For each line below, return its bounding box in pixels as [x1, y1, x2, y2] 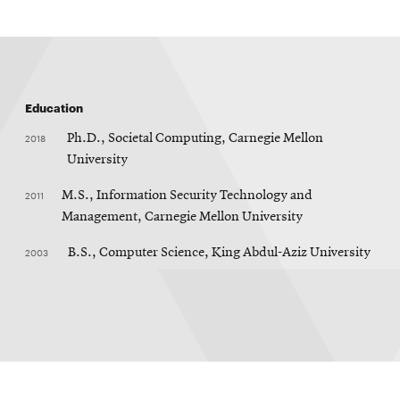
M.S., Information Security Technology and [62, 187, 312, 203]
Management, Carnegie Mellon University [62, 209, 303, 224]
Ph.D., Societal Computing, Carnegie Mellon [66, 130, 323, 146]
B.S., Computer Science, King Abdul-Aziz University [68, 245, 371, 260]
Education [25, 98, 83, 115]
